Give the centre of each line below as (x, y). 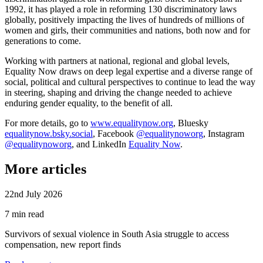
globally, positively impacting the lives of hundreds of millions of (124, 19)
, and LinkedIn (100, 144)
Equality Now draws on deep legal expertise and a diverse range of (129, 71)
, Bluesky (191, 123)
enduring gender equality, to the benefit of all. (89, 103)
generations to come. (43, 41)
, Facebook (114, 133)
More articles (45, 169)
